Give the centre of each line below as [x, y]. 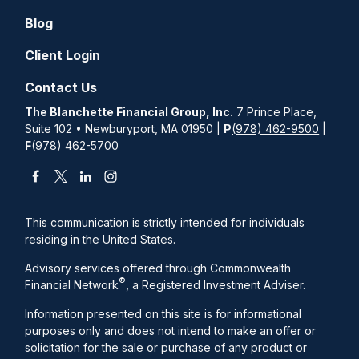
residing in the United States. [101, 239]
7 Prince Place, [275, 111]
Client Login [63, 55]
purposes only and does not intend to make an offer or [171, 330]
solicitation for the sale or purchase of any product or [166, 347]
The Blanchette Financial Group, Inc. [129, 111]
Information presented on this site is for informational [163, 313]
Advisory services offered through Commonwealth [158, 268]
